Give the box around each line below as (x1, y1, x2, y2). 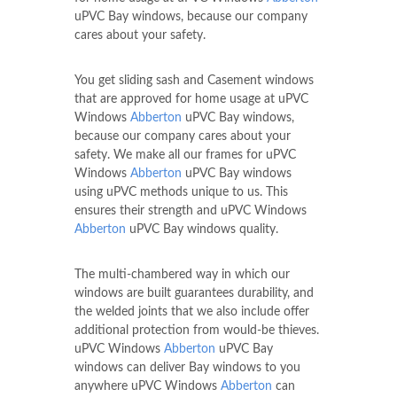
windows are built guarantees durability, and (74, 286, 314, 300)
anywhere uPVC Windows (74, 379, 221, 393)
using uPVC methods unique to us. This (74, 185, 288, 198)
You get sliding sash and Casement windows (74, 74, 314, 87)
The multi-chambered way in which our (74, 268, 290, 281)
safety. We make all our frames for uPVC (74, 148, 296, 161)
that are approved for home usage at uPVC (74, 92, 308, 105)
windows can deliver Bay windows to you (74, 361, 300, 374)
